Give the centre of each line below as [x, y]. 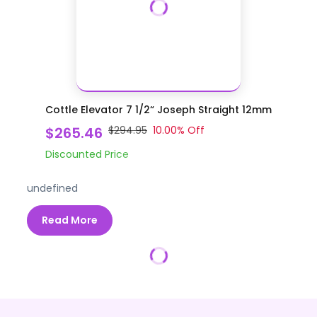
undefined [53, 188]
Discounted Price [87, 154]
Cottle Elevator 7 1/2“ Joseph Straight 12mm [158, 109]
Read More [70, 220]
